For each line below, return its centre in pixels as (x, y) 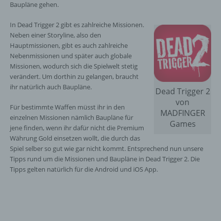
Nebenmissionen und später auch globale (71, 56)
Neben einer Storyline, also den (55, 35)
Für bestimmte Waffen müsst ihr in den (67, 107)
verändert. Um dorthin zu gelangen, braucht (74, 76)
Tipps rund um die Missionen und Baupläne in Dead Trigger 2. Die (105, 159)
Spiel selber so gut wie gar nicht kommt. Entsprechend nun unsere (107, 148)
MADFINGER (183, 113)
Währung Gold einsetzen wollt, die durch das (75, 138)
